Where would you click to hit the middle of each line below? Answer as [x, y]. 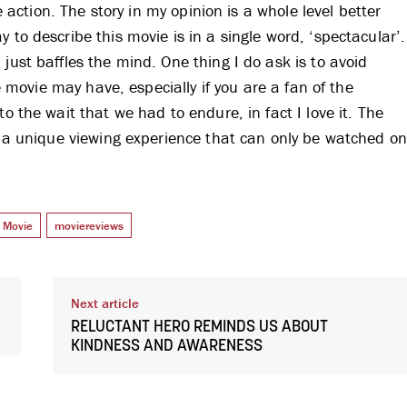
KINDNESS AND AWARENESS [166, 346]
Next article [104, 303]
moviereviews [89, 225]
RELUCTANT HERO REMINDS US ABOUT [199, 327]
